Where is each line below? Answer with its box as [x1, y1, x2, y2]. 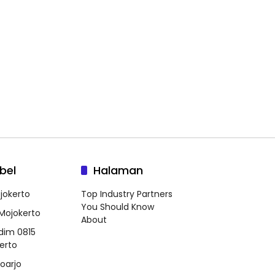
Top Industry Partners [81, 188, 172, 201]
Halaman [93, 163, 143, 179]
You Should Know [81, 201, 154, 214]
